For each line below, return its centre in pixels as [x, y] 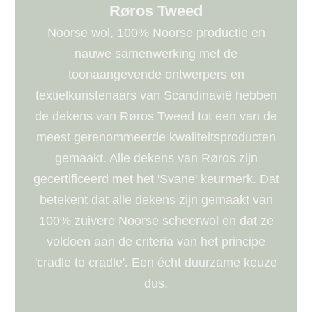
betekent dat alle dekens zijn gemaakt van [156, 200]
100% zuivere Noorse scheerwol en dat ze [156, 220]
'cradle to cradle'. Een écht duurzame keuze [156, 262]
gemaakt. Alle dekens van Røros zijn [156, 158]
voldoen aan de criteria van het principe [156, 241]
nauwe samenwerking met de [156, 53]
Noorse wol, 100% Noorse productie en [156, 32]
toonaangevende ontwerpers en [156, 74]
